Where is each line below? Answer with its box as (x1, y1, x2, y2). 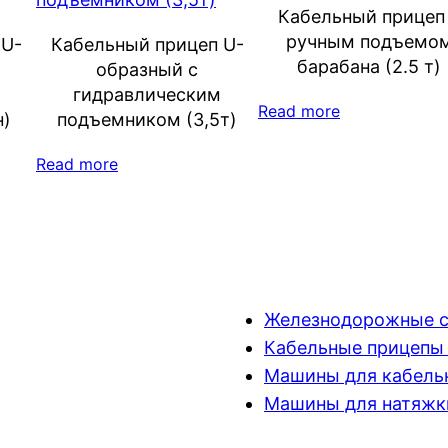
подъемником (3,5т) (57, 108, 237, 130)
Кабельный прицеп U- (50, 33, 244, 55)
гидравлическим (73, 83, 221, 105)
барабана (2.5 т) (297, 55, 441, 77)
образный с (96, 58, 198, 80)
